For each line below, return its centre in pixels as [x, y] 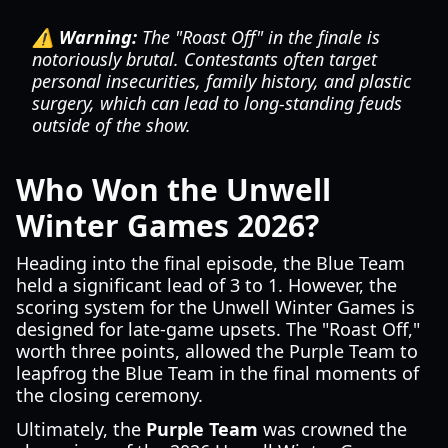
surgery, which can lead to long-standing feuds [217, 103]
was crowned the [332, 429]
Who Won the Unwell [173, 189]
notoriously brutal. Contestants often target [204, 59]
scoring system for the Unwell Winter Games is [215, 307]
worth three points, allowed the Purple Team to [217, 351]
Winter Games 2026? [167, 225]
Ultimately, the [81, 429]
